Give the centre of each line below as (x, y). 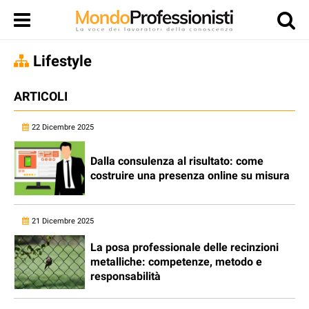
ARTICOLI (41, 96)
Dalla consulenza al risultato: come (177, 161)
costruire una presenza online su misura (190, 176)
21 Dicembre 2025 (63, 221)
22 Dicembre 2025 (63, 127)
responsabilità (126, 276)
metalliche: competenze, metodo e (176, 262)
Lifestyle (62, 61)
